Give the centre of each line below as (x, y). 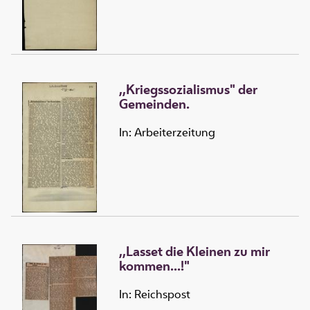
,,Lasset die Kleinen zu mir (194, 252)
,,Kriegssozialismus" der (188, 90)
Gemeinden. (154, 104)
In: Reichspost (155, 294)
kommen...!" (154, 266)
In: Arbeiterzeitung (167, 133)
